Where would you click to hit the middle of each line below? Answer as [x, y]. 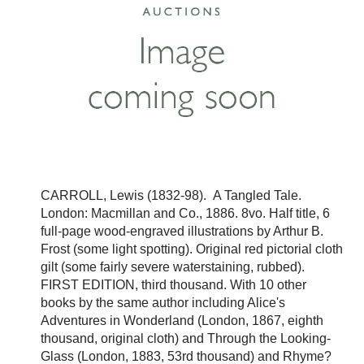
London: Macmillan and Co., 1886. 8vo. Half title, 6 [185, 213]
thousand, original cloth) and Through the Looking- [186, 338]
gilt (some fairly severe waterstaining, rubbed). [173, 267]
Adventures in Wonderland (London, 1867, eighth [182, 321]
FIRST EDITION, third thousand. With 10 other [173, 285]
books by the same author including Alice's [163, 303]
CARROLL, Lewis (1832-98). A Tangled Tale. [171, 195]
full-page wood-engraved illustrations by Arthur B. [182, 231]
